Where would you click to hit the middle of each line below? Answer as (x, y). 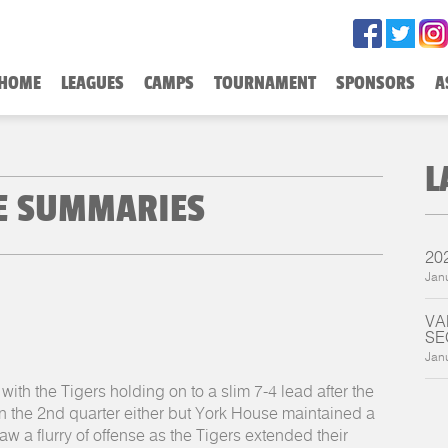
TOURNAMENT (265, 82)
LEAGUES (92, 82)
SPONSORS (375, 82)
